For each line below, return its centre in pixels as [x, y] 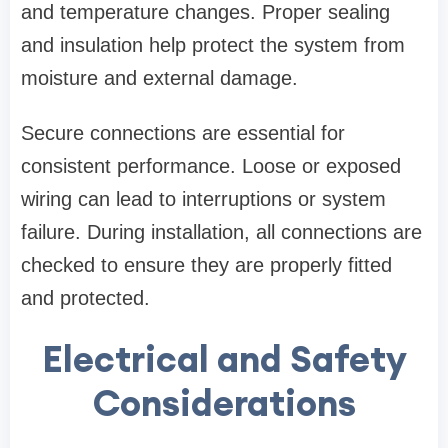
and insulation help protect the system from [213, 45]
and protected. [85, 298]
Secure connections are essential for [183, 133]
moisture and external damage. [159, 78]
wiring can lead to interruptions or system [203, 199]
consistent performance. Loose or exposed [211, 166]
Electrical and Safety [224, 359]
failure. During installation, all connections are [221, 232]
